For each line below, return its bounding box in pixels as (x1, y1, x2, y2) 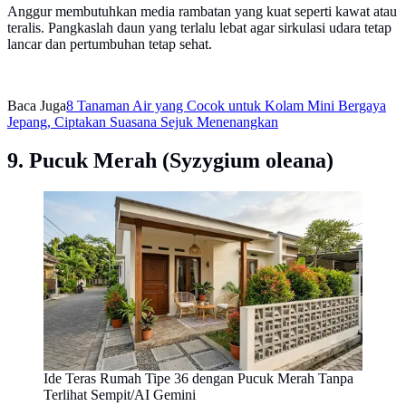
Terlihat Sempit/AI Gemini (43, 387, 196, 403)
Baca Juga (7, 98, 66, 114)
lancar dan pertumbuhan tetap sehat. (7, 36, 212, 53)
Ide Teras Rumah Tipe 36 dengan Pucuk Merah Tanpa (43, 371, 353, 387)
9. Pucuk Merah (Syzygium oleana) (7, 149, 333, 173)
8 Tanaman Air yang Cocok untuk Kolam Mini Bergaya (66, 98, 386, 114)
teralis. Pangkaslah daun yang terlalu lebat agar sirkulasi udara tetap (7, 20, 391, 36)
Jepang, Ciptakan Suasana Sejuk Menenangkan (7, 114, 278, 130)
